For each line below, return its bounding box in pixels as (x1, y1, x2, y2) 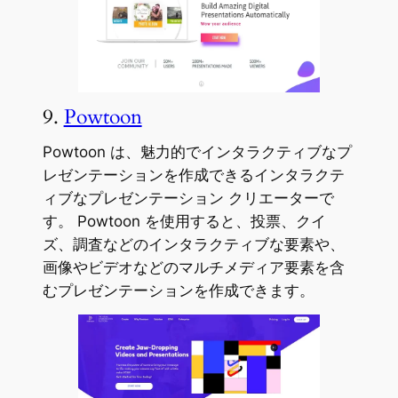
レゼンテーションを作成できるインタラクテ (42, 166, 345, 185)
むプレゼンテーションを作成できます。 (42, 282, 314, 300)
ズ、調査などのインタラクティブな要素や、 (42, 235, 345, 254)
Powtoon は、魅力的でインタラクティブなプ (42, 143, 352, 162)
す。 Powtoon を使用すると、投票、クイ (42, 212, 326, 231)
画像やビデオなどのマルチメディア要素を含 (42, 259, 345, 277)
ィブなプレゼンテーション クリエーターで (42, 189, 334, 208)
